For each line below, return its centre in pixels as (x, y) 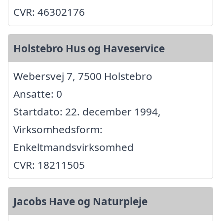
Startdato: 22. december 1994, (87, 111)
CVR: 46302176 (49, 12)
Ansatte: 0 (38, 93)
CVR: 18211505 (49, 165)
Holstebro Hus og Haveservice (89, 48)
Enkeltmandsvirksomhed (74, 147)
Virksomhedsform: (58, 129)
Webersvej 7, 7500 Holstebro (83, 76)
